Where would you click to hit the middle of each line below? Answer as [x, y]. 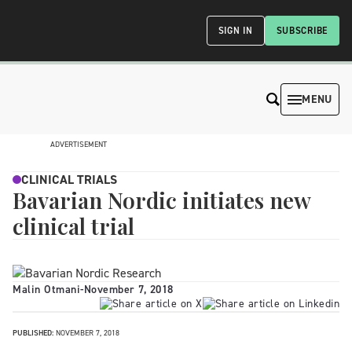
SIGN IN [235, 31]
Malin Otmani [46, 290]
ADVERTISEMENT [79, 144]
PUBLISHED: [33, 333]
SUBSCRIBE [302, 31]
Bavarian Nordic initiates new [161, 200]
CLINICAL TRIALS [69, 180]
